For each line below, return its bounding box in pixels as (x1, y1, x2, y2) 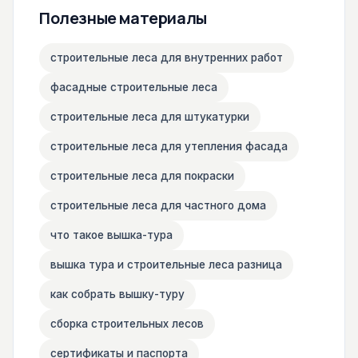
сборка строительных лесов (50, 317, 204, 330)
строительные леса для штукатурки (50, 110, 249, 123)
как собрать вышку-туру (50, 288, 185, 300)
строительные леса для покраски (50, 169, 234, 182)
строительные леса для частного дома (50, 199, 266, 212)
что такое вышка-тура (50, 229, 173, 241)
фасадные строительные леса (50, 81, 217, 93)
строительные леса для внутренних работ (50, 51, 283, 64)
